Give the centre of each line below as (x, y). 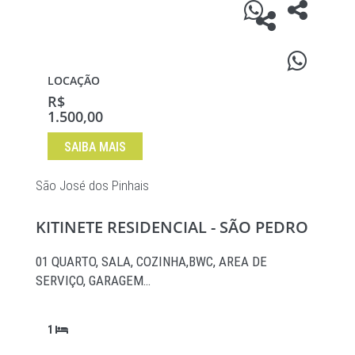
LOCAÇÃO (74, 81)
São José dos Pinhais (92, 186)
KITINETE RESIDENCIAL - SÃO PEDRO (172, 227)
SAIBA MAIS (95, 147)
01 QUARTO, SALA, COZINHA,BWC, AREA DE (151, 262)
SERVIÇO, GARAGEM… (93, 281)
